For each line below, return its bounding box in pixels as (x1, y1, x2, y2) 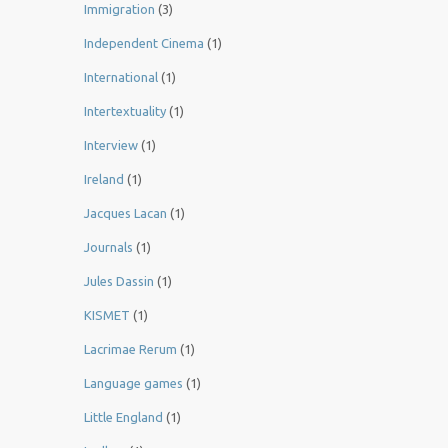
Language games (84, 376, 183, 391)
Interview (84, 138, 138, 153)
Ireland (84, 172, 124, 187)
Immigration (84, 2, 155, 17)
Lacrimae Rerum (84, 342, 177, 357)
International (84, 70, 158, 85)
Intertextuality (84, 104, 166, 119)
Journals (84, 240, 133, 255)
